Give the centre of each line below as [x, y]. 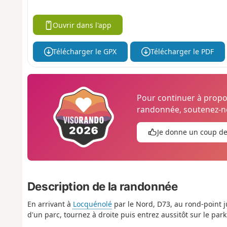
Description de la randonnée [102, 186]
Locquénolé [92, 204]
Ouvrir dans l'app [82, 25]
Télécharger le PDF [182, 52]
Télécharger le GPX [85, 52]
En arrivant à [50, 204]
